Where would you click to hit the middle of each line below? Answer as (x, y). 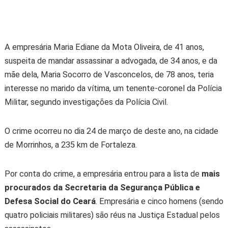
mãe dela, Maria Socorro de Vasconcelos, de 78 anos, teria (109, 75)
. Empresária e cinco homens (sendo (159, 201)
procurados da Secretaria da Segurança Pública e (102, 188)
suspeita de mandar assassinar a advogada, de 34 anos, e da (111, 61)
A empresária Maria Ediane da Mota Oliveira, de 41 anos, (104, 47)
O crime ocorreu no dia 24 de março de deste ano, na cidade (111, 131)
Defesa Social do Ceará (50, 201)
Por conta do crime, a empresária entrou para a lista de (103, 174)
